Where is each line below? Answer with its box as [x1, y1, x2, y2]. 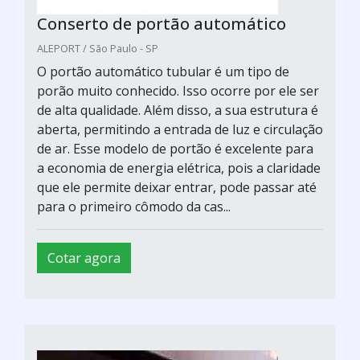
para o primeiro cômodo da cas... [37, 197, 231, 215]
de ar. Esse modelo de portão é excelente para [37, 139, 313, 157]
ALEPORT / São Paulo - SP [37, 40, 158, 55]
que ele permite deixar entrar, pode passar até [37, 178, 317, 196]
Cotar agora [47, 248, 121, 267]
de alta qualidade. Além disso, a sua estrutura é [37, 100, 318, 119]
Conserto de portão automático [37, 12, 286, 35]
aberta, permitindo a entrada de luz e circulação [37, 120, 323, 138]
